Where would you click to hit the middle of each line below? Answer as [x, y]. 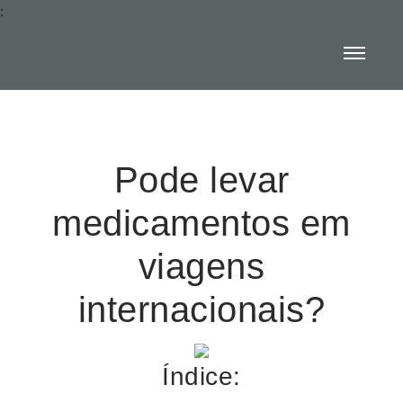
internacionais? [201, 309]
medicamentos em [201, 223]
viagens [201, 266]
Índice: [201, 376]
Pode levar [201, 180]
